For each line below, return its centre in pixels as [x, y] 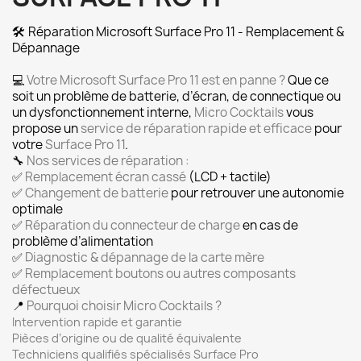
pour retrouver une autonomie [257, 193]
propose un [45, 129]
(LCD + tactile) [230, 177]
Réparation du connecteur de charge [133, 225]
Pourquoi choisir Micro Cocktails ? [124, 306]
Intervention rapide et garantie [97, 322]
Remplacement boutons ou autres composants [160, 274]
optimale [37, 209]
